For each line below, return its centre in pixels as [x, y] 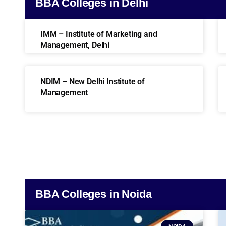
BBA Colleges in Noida [94, 194]
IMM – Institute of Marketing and [99, 34]
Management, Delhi [75, 45]
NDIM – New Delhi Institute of [93, 81]
